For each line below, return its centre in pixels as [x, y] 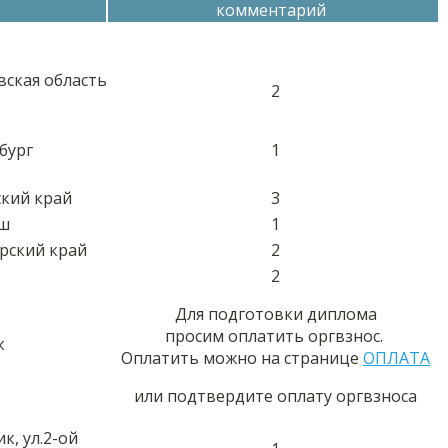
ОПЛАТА [396, 357]
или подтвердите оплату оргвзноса [275, 395]
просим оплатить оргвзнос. [275, 335]
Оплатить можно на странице [242, 357]
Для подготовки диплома [275, 313]
